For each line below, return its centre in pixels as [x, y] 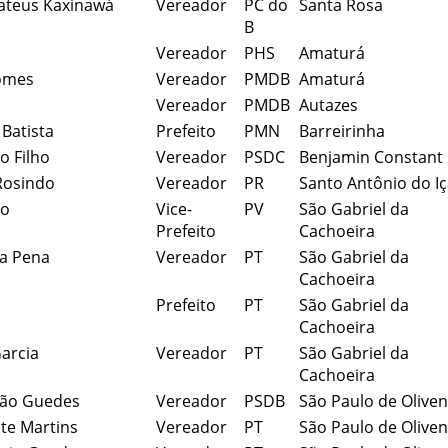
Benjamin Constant [371, 156]
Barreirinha [342, 130]
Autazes [328, 104]
